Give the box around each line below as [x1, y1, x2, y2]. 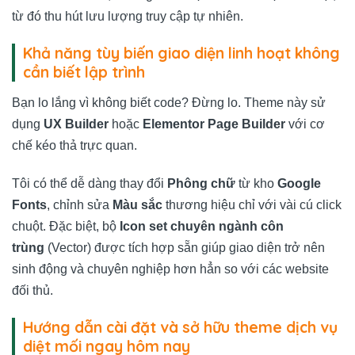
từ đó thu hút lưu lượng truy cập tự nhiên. [12, 10, 243, 24]
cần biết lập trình [23, 62, 145, 82]
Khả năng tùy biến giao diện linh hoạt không [23, 43, 340, 63]
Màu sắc [113, 198, 162, 212]
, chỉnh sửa [47, 198, 113, 212]
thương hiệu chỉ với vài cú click [162, 198, 342, 212]
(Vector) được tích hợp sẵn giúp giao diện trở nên [44, 241, 325, 255]
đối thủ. [12, 284, 53, 298]
